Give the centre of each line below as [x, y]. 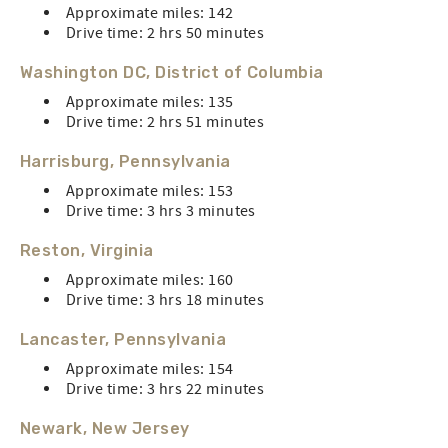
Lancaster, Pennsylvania [123, 339]
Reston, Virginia [87, 250]
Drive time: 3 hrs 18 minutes [165, 300]
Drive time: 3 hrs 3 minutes [161, 211]
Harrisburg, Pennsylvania [125, 161]
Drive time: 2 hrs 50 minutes [165, 33]
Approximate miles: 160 [150, 280]
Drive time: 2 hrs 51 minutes [165, 122]
